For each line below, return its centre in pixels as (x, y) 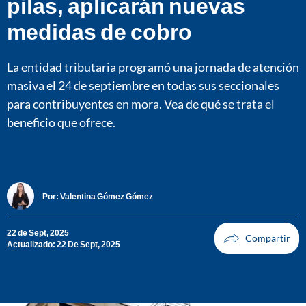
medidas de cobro (99, 31)
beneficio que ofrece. (61, 122)
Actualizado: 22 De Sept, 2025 (64, 245)
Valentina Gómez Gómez (107, 196)
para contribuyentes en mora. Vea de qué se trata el (141, 103)
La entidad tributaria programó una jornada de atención (153, 67)
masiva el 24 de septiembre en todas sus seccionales (143, 85)
